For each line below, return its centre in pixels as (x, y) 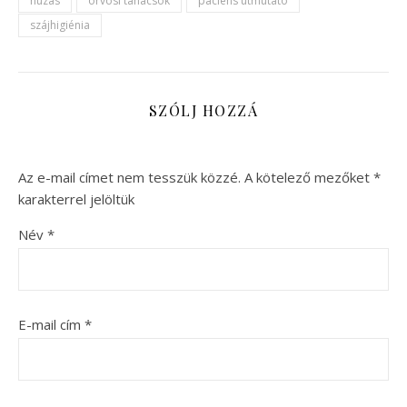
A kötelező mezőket (309, 177)
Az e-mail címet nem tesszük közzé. (129, 177)
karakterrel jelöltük (76, 199)
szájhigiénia (60, 25)
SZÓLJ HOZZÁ (203, 110)
